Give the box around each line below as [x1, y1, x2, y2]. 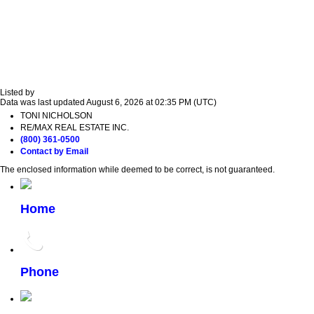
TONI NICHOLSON [20, 111, 93, 121]
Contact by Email [20, 146, 88, 157]
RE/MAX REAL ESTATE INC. [20, 123, 129, 133]
